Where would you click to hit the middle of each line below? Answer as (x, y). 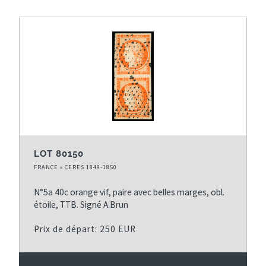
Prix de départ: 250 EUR (85, 229)
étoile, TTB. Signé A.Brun (81, 204)
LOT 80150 (59, 153)
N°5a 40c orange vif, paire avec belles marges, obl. (129, 192)
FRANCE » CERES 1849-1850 (75, 167)
